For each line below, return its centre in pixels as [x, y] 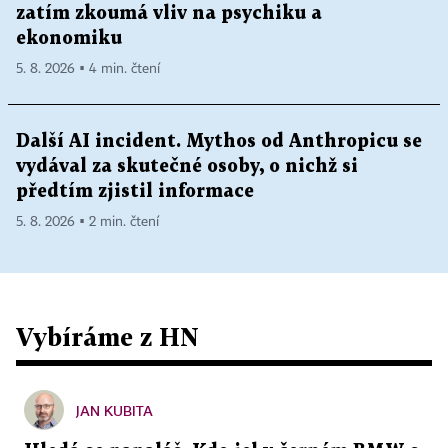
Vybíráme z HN [107, 336]
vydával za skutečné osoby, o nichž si [187, 166]
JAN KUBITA [114, 410]
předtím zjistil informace [135, 191]
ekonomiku [69, 38]
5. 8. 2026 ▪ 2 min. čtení [87, 221]
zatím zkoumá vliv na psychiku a [169, 13]
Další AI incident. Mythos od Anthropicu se [219, 141]
